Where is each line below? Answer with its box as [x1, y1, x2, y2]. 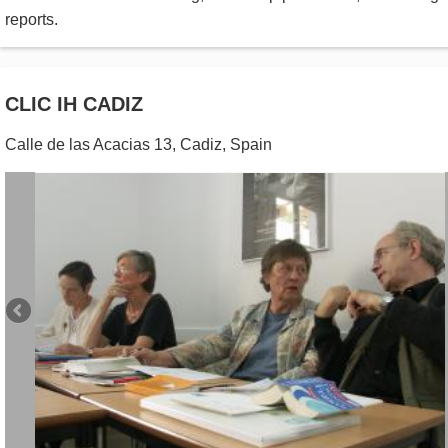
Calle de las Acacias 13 [5, 136, 172, 153]
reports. [5, 11, 58, 28]
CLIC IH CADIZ [5, 93, 143, 115]
